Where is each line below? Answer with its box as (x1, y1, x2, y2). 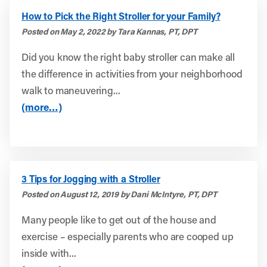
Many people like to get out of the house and (21, 213, 216, 226)
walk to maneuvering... (21, 83, 120, 97)
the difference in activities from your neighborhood (21, 67, 243, 80)
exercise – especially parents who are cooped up (21, 229, 234, 243)
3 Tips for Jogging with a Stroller (21, 172, 160, 185)
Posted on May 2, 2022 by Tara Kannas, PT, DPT (21, 26, 197, 37)
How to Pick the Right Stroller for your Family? (21, 10, 221, 22)
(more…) (21, 100, 62, 114)
